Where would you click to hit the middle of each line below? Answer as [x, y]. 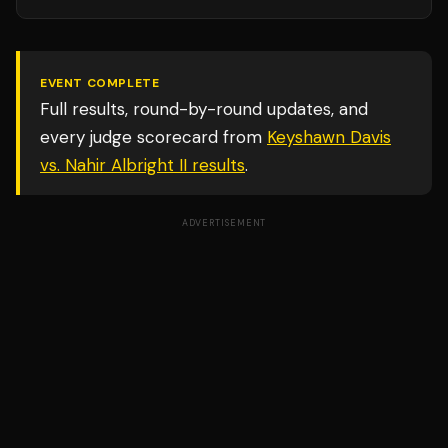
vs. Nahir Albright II [113, 165]
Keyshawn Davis [329, 137]
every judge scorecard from [151, 137]
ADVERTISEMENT [224, 223]
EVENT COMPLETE [100, 83]
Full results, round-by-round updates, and [204, 109]
